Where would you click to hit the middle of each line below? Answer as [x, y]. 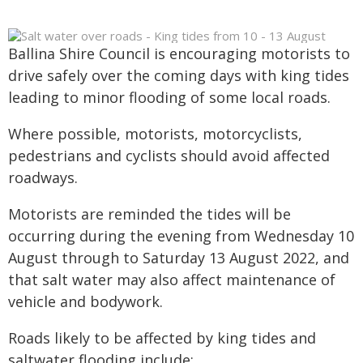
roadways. [43, 177]
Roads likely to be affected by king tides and [162, 338]
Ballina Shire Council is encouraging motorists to [179, 53]
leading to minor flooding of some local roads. [169, 97]
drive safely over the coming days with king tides [179, 75]
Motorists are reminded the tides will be [149, 214]
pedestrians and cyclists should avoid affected [169, 156]
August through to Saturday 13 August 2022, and [179, 258]
